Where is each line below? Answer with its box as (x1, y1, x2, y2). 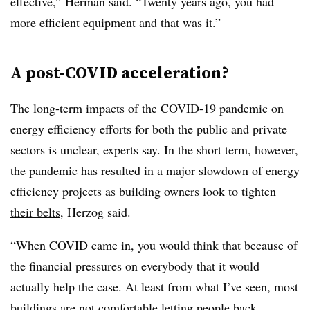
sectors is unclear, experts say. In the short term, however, (10, 141, 298, 158)
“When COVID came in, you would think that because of (10, 237, 298, 254)
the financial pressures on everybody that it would (10, 257, 259, 275)
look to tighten (203, 183, 276, 200)
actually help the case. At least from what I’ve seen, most (10, 278, 298, 295)
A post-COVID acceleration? (10, 61, 229, 84)
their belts (10, 203, 60, 221)
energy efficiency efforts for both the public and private (10, 120, 287, 138)
